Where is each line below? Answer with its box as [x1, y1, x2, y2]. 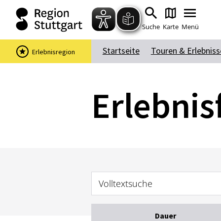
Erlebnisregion [32, 47, 75, 56]
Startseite [102, 45, 140, 56]
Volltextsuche [98, 178, 152, 189]
